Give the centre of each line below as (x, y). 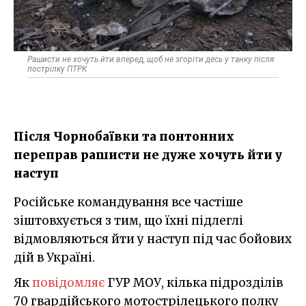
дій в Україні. (54, 257)
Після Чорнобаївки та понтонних (124, 136)
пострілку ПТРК (57, 69)
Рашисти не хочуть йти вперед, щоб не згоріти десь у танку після (151, 59)
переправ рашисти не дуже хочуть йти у (148, 155)
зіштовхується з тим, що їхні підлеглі (128, 220)
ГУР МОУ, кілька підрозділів (194, 282)
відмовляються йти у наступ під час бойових (153, 239)
